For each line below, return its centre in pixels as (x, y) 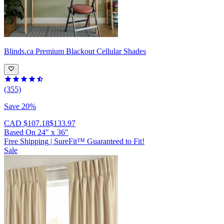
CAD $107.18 (27, 123)
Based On (21, 132)
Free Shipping (26, 141)
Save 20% (20, 106)
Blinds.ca (19, 51)
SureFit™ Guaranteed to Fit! (99, 141)
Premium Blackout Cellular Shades (91, 51)
